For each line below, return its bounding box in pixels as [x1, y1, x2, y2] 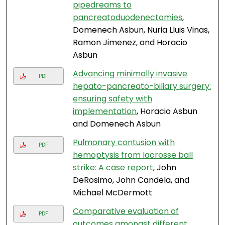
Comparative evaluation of [72, 205, 179, 217]
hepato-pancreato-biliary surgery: [72, 80, 211, 92]
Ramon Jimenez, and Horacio [72, 37, 187, 49]
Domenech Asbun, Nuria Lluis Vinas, [72, 24, 209, 36]
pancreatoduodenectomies [72, 12, 182, 24]
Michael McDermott [72, 187, 152, 199]
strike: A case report [72, 162, 153, 174]
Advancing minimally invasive [72, 68, 187, 80]
